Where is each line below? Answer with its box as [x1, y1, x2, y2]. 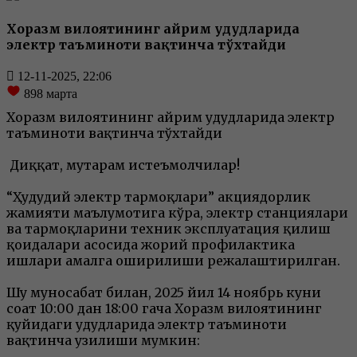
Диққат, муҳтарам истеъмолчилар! [6, 157, 240, 174]
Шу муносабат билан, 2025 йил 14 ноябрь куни [6, 284, 321, 301]
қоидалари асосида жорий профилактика [6, 237, 295, 253]
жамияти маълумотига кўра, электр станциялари [6, 205, 348, 222]
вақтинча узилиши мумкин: [6, 332, 200, 349]
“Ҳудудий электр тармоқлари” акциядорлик [6, 189, 311, 206]
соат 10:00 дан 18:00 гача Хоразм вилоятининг [6, 300, 322, 317]
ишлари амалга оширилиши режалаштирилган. [6, 253, 340, 269]
